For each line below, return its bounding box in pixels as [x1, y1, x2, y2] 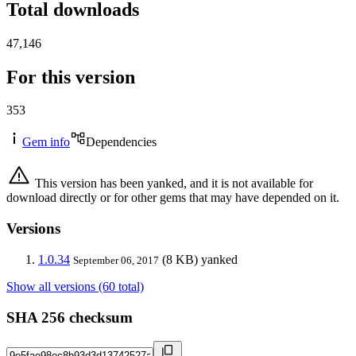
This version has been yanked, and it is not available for [32, 176, 313, 191]
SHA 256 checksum [6, 308, 133, 326]
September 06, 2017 [73, 253, 159, 266]
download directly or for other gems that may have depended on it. [6, 191, 339, 205]
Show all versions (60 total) [6, 279, 144, 293]
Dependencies [86, 135, 157, 149]
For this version [6, 66, 135, 87]
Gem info [22, 135, 70, 149]
